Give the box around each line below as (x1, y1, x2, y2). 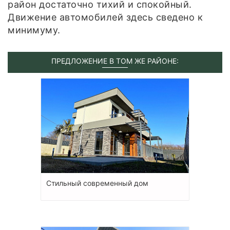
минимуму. (8, 24, 61, 35)
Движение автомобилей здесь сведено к (8, 11, 203, 23)
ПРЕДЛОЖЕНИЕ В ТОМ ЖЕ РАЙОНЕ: (51, 56, 179, 65)
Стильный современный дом (46, 178, 148, 187)
